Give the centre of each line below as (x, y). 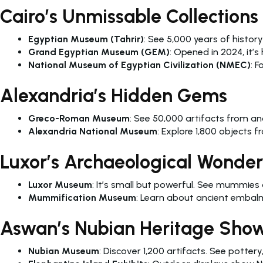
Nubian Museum (64, 251)
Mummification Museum (82, 198)
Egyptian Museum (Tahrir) (86, 39)
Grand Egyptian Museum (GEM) (99, 52)
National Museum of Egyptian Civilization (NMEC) (139, 65)
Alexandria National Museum (93, 131)
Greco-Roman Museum (79, 119)
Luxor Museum (60, 185)
